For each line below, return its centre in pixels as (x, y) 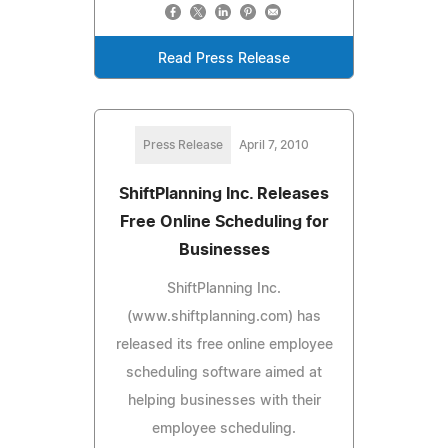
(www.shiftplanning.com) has (224, 316)
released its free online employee (224, 344)
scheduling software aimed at (224, 372)
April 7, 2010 (274, 144)
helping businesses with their (224, 400)
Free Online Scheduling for (224, 221)
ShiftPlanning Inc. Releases (224, 193)
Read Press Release (224, 58)
